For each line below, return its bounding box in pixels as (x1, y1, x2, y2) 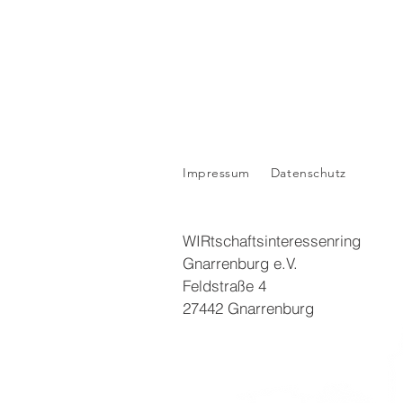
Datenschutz (270, 165, 351, 181)
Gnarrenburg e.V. (183, 254, 298, 273)
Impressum (183, 165, 251, 181)
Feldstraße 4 (183, 276, 266, 295)
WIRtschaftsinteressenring (183, 231, 361, 250)
